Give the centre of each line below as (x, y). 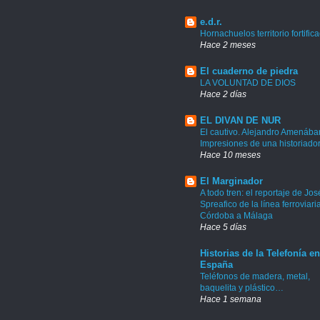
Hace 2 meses (228, 44)
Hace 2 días (223, 94)
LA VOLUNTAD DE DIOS (248, 82)
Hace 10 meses (230, 154)
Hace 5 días (223, 226)
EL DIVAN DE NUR (240, 120)
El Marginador (231, 181)
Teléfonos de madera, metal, (255, 276)
